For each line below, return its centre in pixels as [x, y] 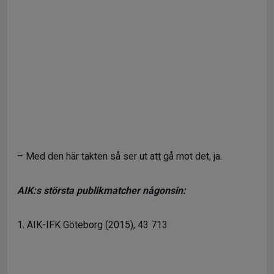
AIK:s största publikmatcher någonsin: [103, 191]
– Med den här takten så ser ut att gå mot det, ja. [120, 156]
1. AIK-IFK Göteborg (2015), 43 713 [92, 225]
